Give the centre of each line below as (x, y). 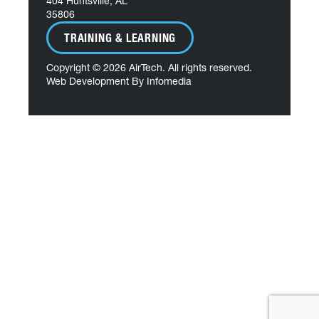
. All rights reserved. (207, 67)
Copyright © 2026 (88, 67)
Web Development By (96, 81)
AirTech (146, 67)
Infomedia (169, 81)
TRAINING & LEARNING (120, 37)
